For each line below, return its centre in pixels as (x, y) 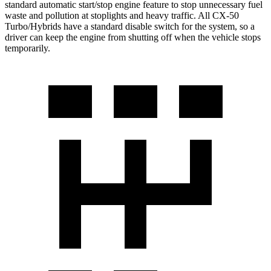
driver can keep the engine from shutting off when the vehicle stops (133, 38)
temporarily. (28, 48)
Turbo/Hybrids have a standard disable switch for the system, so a (130, 27)
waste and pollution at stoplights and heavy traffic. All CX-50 (122, 16)
